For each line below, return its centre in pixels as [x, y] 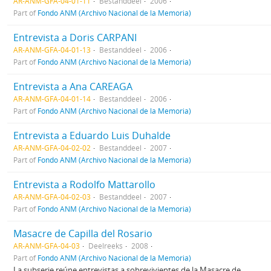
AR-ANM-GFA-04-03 [47, 245]
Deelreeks [106, 245]
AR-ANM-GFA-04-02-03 [52, 196]
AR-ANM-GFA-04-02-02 [52, 147]
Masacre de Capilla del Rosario [83, 233]
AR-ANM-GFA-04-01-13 [52, 49]
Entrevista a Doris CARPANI [75, 37]
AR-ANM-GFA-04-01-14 [52, 98]
